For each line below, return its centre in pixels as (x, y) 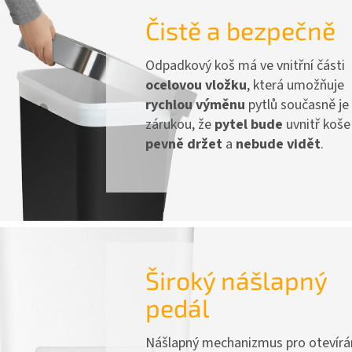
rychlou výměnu (196, 104)
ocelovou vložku (196, 85)
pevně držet (184, 144)
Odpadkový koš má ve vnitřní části (246, 65)
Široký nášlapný (236, 279)
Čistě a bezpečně (241, 29)
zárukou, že (180, 124)
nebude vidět (277, 144)
